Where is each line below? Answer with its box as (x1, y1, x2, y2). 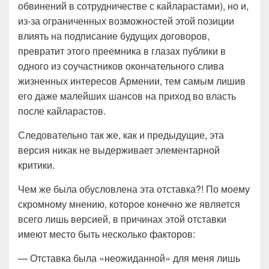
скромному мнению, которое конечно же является (18, 197, 240, 211)
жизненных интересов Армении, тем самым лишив (18, 74, 246, 88)
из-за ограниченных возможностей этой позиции (18, 14, 234, 28)
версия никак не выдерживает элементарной (18, 143, 220, 157)
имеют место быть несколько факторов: (18, 227, 195, 241)
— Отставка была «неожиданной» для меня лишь (18, 251, 240, 265)
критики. (18, 158, 55, 172)
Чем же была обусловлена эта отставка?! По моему (18, 182, 250, 196)
